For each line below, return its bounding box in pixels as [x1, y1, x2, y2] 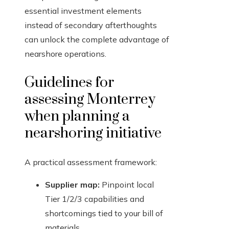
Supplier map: [45, 179, 100, 190]
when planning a [25, 107, 130, 126]
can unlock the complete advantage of [25, 34, 169, 45]
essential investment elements [25, 6, 142, 16]
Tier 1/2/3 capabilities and [45, 194, 144, 204]
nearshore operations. [25, 49, 106, 59]
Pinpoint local [100, 179, 154, 190]
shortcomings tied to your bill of [45, 208, 163, 219]
